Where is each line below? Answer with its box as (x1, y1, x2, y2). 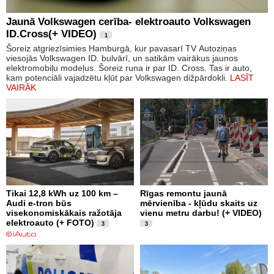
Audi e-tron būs (6, 198, 72, 209)
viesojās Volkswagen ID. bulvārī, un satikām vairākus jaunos (6, 53, 238, 64)
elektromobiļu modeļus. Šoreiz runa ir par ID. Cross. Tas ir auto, (6, 63, 252, 73)
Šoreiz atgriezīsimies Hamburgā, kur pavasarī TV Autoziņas (6, 43, 237, 54)
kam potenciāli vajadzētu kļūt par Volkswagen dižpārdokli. (6, 73, 230, 83)
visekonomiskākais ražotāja (6, 208, 122, 218)
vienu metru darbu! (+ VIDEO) (140, 208, 262, 218)
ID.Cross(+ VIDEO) (6, 28, 97, 40)
